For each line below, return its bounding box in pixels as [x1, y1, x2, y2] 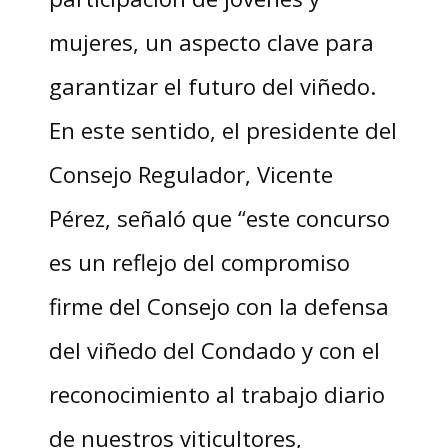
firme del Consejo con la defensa [48, 291, 389, 322]
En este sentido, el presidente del [48, 115, 397, 146]
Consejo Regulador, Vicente [48, 159, 333, 190]
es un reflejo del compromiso [48, 247, 350, 278]
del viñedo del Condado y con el [48, 335, 380, 366]
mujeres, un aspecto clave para [48, 27, 374, 58]
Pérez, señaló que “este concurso [48, 203, 390, 234]
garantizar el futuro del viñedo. [48, 71, 376, 102]
